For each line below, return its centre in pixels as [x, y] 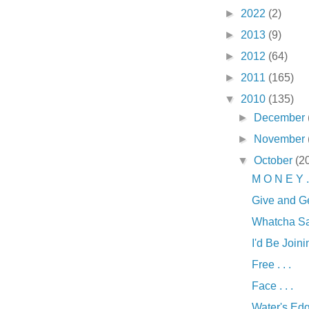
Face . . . [272, 286]
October [275, 160]
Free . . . [271, 265]
